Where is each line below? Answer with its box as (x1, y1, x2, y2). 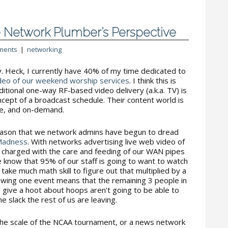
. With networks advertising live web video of (27, 136, 185, 147)
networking (27, 45, 62, 54)
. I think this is (129, 75, 176, 85)
